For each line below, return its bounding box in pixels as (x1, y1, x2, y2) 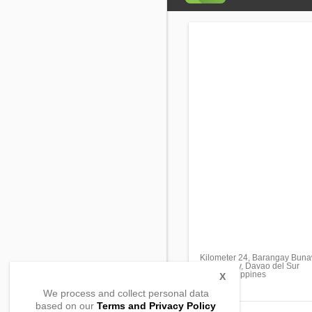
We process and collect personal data (42, 288, 209, 299)
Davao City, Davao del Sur (200, 261, 299, 271)
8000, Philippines (200, 270, 266, 279)
